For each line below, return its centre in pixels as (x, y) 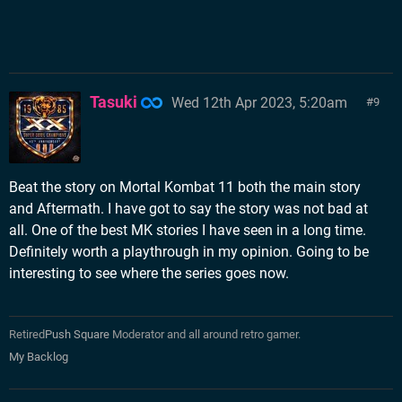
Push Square (77, 334)
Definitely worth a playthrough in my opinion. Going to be (189, 252)
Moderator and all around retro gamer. (205, 334)
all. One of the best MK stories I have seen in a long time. (188, 230)
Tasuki (114, 102)
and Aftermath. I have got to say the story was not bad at (188, 209)
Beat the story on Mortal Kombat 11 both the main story (185, 187)
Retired (27, 334)
